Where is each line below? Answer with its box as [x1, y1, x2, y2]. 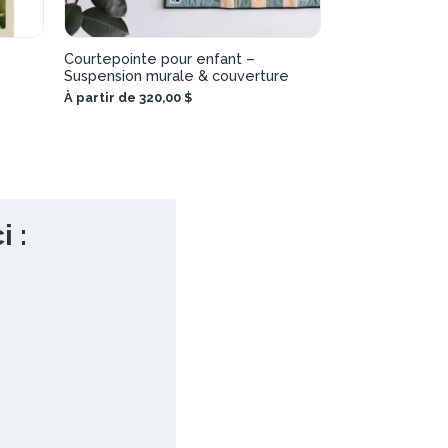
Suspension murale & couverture [63, 66, 289, 84]
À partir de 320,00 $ [63, 89, 192, 105]
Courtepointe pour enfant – [63, 49, 255, 67]
